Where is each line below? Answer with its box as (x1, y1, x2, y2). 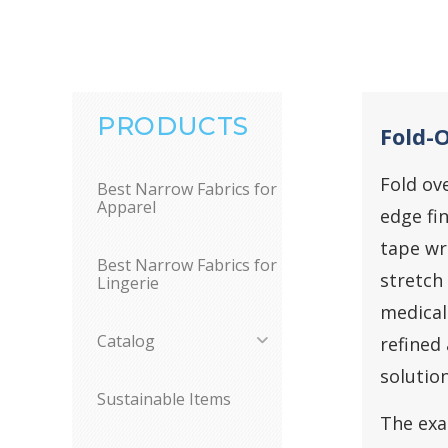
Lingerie (97, 272, 159, 294)
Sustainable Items (97, 388, 231, 410)
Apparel (97, 196, 156, 218)
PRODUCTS (97, 111, 249, 141)
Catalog (97, 330, 155, 352)
